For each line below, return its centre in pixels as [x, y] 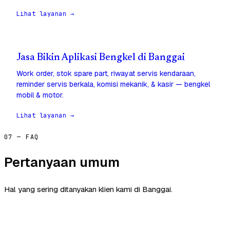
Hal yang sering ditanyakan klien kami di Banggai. [88, 189]
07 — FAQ [22, 137]
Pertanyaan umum [62, 162]
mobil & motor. [40, 95]
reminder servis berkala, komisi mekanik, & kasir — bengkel [113, 84]
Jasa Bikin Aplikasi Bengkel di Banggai [101, 58]
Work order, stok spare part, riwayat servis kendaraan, [106, 74]
